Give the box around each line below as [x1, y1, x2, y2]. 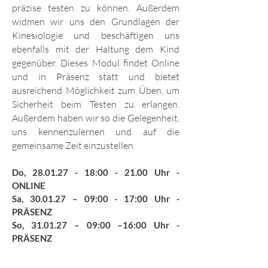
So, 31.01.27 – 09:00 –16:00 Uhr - [12, 220, 179, 231]
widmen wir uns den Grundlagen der [12, 16, 179, 28]
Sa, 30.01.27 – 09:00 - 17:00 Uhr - [12, 193, 179, 205]
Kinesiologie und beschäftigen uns [12, 29, 179, 42]
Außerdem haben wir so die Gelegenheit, [12, 112, 179, 124]
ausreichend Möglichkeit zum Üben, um [12, 84, 179, 97]
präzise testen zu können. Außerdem [12, 2, 179, 14]
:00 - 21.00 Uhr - [95, 167, 179, 178]
